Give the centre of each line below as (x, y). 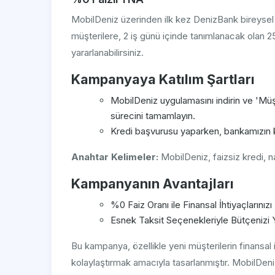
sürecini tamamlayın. (153, 116)
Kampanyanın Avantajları (153, 184)
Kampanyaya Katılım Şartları (163, 79)
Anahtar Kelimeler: (115, 157)
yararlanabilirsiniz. (107, 53)
